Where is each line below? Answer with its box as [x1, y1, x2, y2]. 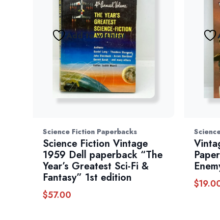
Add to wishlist [66, 29, 127, 41]
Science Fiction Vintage [43, 137, 148, 151]
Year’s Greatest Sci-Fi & [43, 159, 149, 174]
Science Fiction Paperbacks [43, 127, 137, 137]
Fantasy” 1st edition [43, 170, 132, 185]
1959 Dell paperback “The [43, 148, 163, 163]
